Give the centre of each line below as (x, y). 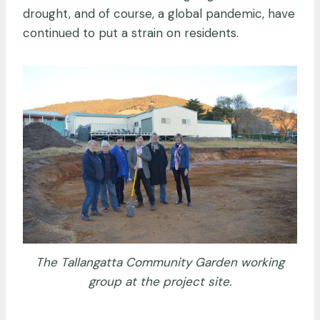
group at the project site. (160, 282)
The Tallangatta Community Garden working (160, 262)
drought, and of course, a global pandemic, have (159, 13)
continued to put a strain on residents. (132, 32)
